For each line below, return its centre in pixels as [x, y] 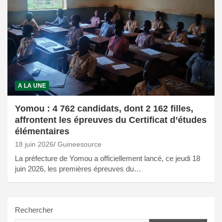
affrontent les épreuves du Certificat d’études [111, 120]
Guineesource [80, 144]
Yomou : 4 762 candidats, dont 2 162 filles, [104, 109]
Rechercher [34, 210]
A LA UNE [32, 86]
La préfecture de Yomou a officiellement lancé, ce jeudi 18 [108, 159]
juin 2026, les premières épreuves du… [78, 169]
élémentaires [42, 132]
